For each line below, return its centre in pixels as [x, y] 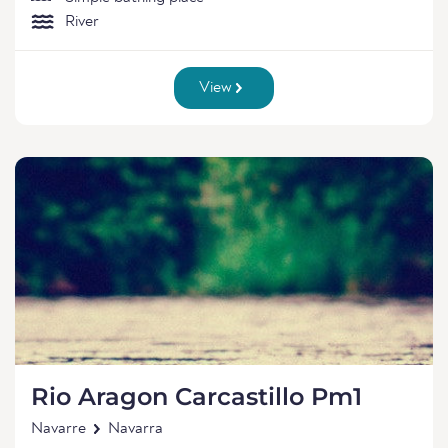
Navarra [135, 429]
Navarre [58, 429]
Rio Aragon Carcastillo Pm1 [196, 396]
